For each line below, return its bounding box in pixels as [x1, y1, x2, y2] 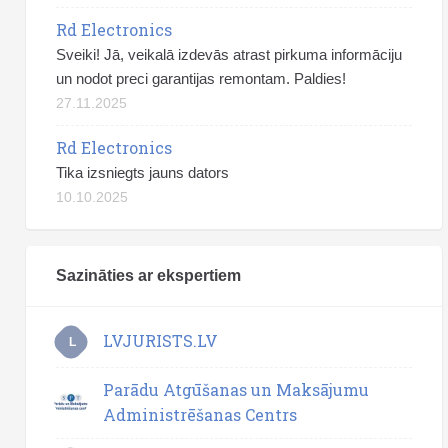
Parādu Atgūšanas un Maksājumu [103, 378, 369, 400]
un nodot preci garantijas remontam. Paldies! [56, 69, 346, 87]
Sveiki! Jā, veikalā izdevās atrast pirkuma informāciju [56, 45, 402, 63]
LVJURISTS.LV [103, 330, 218, 352]
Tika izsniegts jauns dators [56, 163, 229, 181]
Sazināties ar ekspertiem [56, 266, 241, 284]
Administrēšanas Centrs [103, 403, 297, 425]
